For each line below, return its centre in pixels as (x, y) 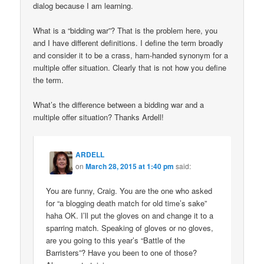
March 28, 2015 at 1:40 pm (130, 166)
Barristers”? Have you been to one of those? (122, 252)
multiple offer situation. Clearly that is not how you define (130, 68)
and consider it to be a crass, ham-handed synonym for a (131, 55)
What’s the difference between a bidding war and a (119, 105)
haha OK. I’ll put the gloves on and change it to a (130, 215)
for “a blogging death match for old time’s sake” (127, 203)
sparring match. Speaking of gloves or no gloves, (130, 227)
